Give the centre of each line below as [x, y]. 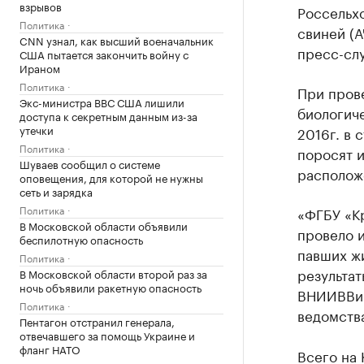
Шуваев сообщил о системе [90, 163]
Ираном [40, 67]
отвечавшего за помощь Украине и [107, 335]
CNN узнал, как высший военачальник [117, 40]
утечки [37, 129]
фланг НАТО [50, 349]
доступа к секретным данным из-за [108, 115]
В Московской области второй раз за [113, 273]
